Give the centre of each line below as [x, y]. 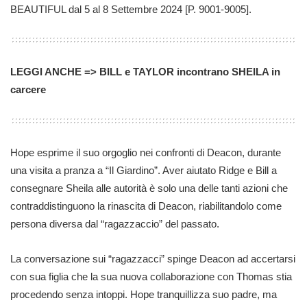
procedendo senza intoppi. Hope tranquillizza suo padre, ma [144, 294]
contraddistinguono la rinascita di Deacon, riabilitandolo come [146, 206]
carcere [28, 89]
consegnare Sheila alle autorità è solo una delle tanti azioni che [149, 188]
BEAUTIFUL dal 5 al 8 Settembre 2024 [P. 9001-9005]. [131, 9]
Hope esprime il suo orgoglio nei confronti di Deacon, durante [146, 152]
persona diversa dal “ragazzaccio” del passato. [115, 223]
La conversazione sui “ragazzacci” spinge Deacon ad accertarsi [153, 259]
